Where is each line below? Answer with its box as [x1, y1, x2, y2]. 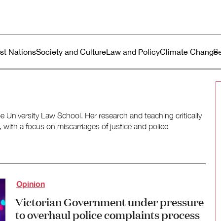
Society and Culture [36, 47, 106, 56]
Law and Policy [106, 47, 160, 56]
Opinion [16, 179, 45, 188]
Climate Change [160, 47, 218, 56]
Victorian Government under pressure [15, 194, 204, 209]
